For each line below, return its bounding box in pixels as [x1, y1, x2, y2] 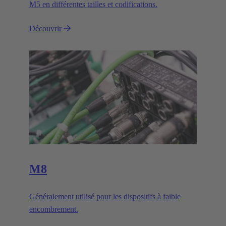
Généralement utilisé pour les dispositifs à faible [29, 192, 181, 201]
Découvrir [29, 24, 62, 33]
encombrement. [29, 204, 78, 213]
